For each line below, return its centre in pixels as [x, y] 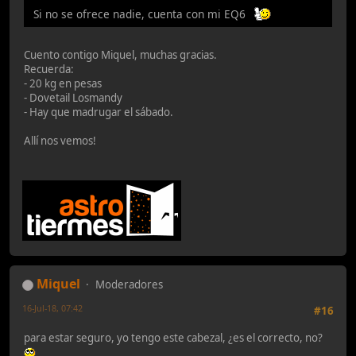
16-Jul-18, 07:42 [52, 308]
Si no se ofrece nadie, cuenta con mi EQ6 [143, 14]
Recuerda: [49, 69]
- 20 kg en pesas [63, 83]
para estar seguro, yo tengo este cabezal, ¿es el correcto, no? [174, 337]
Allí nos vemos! [60, 141]
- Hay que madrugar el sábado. [99, 112]
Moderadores [129, 285]
